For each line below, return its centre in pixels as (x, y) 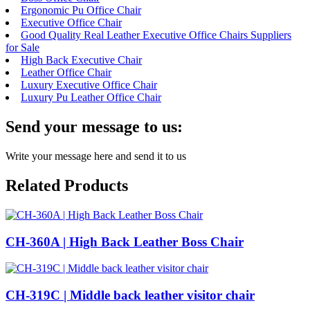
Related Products (67, 185)
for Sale (22, 48)
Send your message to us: (94, 127)
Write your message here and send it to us (96, 156)
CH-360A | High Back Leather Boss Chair (125, 241)
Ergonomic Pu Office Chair (81, 10)
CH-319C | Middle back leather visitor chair (130, 295)
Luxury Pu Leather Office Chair (91, 98)
